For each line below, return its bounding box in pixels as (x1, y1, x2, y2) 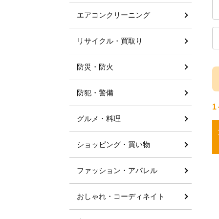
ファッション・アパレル (77, 166, 157, 175)
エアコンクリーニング (77, 11, 150, 19)
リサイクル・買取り (77, 37, 143, 45)
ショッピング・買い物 (77, 140, 150, 149)
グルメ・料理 (77, 114, 121, 123)
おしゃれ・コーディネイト (77, 192, 165, 200)
